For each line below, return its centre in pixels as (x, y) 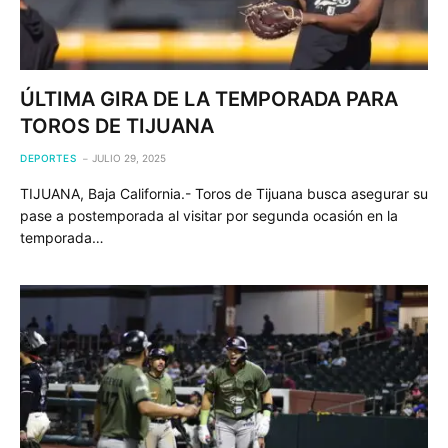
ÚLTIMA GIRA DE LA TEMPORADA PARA (209, 99)
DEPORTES (48, 158)
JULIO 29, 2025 (129, 158)
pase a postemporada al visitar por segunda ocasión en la (209, 215)
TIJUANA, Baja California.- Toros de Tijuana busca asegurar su (224, 193)
